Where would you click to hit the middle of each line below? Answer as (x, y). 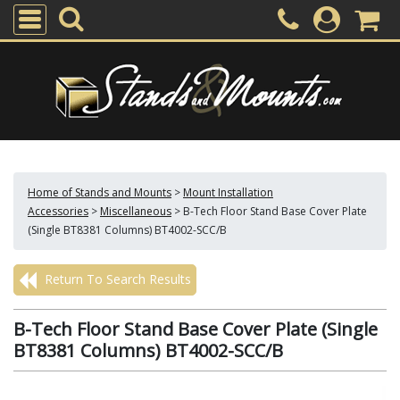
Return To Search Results (116, 279)
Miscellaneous (136, 211)
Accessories (58, 211)
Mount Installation (228, 192)
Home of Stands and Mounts (100, 192)
